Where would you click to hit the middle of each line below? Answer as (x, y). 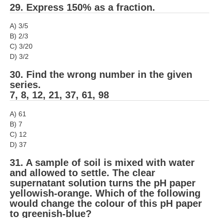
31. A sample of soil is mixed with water (102, 162)
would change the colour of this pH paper (106, 203)
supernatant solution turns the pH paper (103, 183)
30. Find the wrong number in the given (101, 75)
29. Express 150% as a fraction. (82, 7)
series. (25, 85)
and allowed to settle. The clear (82, 173)
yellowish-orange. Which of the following (105, 193)
